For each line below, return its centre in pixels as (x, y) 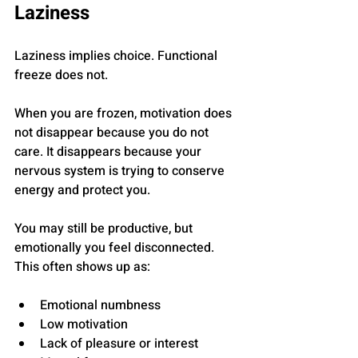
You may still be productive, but (105, 229)
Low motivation (84, 325)
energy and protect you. (82, 191)
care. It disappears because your (109, 152)
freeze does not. (61, 76)
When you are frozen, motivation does (125, 114)
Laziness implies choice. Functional (117, 56)
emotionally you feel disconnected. (116, 248)
